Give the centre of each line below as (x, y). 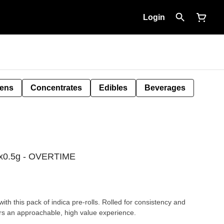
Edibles (113, 88)
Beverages (165, 88)
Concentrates (56, 88)
